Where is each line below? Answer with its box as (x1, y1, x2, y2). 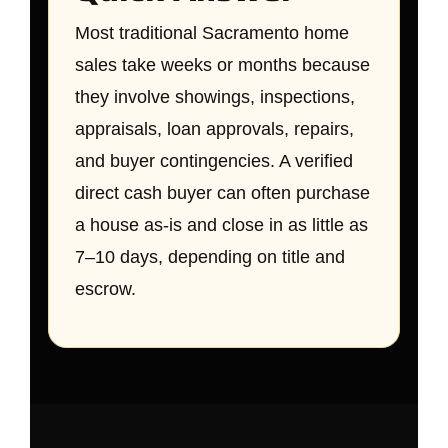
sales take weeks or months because (75, 55, 370, 75)
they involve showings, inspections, (75, 87, 355, 107)
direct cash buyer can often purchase (75, 183, 370, 203)
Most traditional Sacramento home (75, 23, 349, 43)
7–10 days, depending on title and (75, 247, 345, 267)
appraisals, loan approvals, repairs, (75, 119, 354, 139)
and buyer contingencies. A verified (75, 151, 353, 171)
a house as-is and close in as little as (75, 215, 368, 235)
